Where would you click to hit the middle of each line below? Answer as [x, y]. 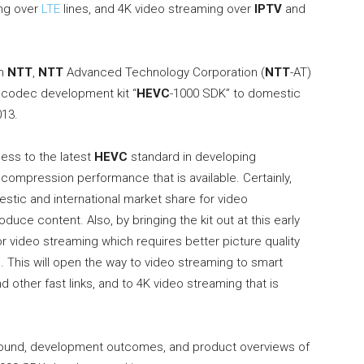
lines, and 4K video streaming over [157, 9]
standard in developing [193, 157]
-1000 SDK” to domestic [235, 94]
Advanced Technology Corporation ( [164, 73]
